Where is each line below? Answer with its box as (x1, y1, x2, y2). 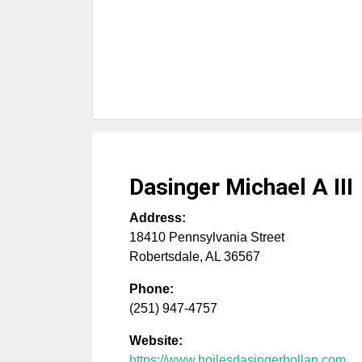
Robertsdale (129, 250, 200, 264)
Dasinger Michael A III (129, 174, 353, 201)
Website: (129, 334, 183, 348)
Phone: (129, 282, 174, 297)
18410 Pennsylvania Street (129, 230, 284, 245)
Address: (129, 211, 186, 225)
